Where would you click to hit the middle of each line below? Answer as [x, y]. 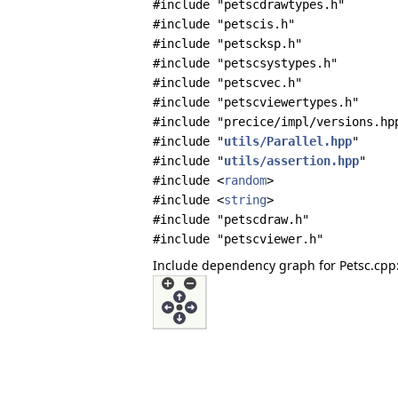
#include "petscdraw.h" [231, 219]
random [245, 180]
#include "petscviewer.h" [238, 239]
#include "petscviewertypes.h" [256, 102]
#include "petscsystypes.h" [245, 63]
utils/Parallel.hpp [288, 141]
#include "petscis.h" [224, 24]
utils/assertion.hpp [291, 161]
